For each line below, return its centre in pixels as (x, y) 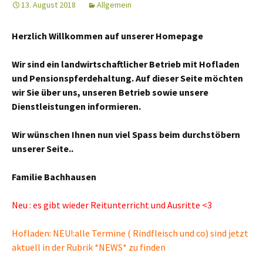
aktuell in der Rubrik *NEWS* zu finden (89, 247)
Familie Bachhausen (54, 177)
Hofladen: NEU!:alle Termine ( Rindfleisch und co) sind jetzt (130, 233)
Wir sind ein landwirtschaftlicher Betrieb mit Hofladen (126, 64)
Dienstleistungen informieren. (76, 106)
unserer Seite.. (43, 149)
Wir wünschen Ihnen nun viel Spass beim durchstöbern (126, 134)
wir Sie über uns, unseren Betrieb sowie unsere (110, 92)
